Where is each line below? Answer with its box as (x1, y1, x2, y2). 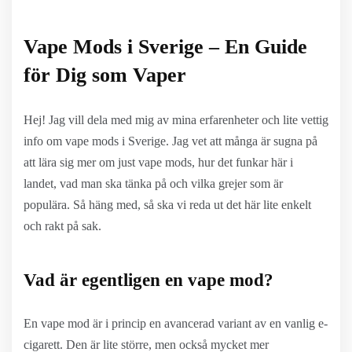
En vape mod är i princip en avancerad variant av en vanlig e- (24, 317, 328, 330)
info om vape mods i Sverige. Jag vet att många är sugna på (24, 134, 317, 148)
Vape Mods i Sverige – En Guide (24, 35, 307, 58)
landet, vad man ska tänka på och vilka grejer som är (24, 177, 283, 190)
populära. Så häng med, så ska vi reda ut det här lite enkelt (24, 198, 311, 211)
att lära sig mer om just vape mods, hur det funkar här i (24, 156, 293, 169)
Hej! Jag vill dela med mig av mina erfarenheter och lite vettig (24, 113, 328, 126)
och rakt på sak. (24, 219, 101, 233)
